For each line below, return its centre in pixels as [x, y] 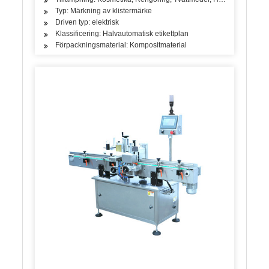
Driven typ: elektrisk [87, 22]
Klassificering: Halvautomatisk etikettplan [122, 33]
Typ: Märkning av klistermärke [104, 11]
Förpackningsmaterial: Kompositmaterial [121, 45]
